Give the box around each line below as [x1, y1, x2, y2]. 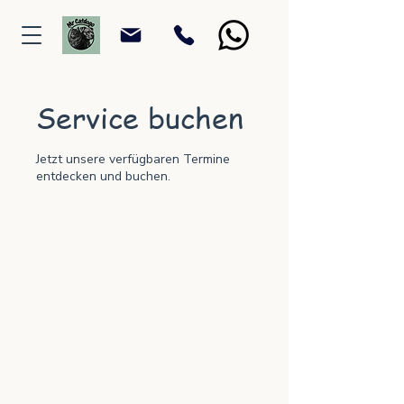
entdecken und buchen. [36, 168, 170, 185]
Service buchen [36, 97, 243, 137]
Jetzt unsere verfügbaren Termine [36, 151, 230, 168]
